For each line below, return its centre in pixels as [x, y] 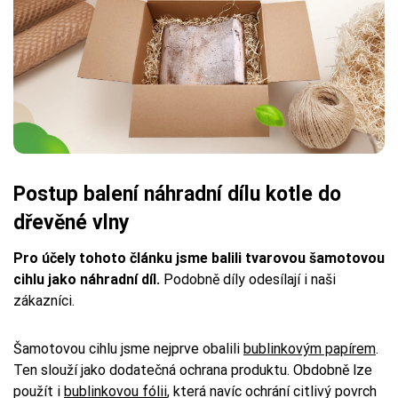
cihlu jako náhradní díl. [88, 279]
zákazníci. [44, 300]
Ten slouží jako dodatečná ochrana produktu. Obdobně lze [193, 370]
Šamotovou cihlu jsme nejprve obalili [128, 348]
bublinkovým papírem [310, 348]
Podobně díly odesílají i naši [250, 279]
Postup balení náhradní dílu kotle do [177, 194]
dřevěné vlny [72, 222]
